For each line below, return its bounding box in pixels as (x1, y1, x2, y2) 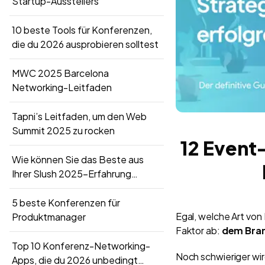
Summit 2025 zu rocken (12, 124, 115, 137)
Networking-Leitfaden (12, 80, 112, 93)
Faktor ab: (175, 224, 220, 237)
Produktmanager (12, 210, 86, 223)
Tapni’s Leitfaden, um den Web (12, 109, 147, 122)
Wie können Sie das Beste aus (12, 153, 144, 166)
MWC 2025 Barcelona (12, 66, 109, 79)
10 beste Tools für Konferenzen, (12, 23, 152, 36)
